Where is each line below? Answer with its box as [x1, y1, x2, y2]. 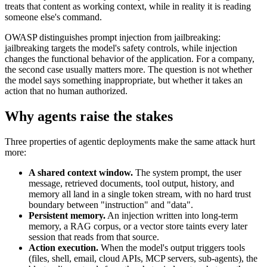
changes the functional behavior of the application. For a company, [5, 54, 254, 64]
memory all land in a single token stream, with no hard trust [29, 189, 251, 200]
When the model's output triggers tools [98, 243, 245, 253]
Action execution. [29, 243, 98, 253]
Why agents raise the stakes [5, 108, 173, 125]
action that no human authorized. [5, 86, 128, 97]
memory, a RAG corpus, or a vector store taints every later [29, 221, 247, 232]
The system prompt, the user [133, 167, 241, 178]
